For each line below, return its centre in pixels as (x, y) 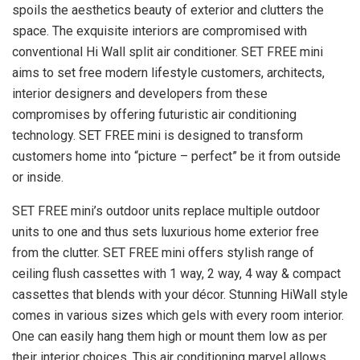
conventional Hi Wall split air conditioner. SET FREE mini (168, 51)
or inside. (38, 177)
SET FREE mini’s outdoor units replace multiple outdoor (166, 211)
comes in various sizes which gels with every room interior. (178, 315)
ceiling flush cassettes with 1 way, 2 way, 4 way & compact (176, 273)
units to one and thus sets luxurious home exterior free (166, 231)
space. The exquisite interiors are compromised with (160, 31)
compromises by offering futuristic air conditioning (154, 114)
